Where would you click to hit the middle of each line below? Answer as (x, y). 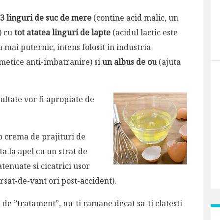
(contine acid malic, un (135, 17)
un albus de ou (129, 62)
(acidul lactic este (144, 32)
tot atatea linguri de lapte (62, 32)
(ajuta (169, 62)
